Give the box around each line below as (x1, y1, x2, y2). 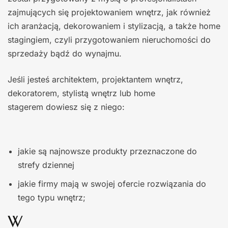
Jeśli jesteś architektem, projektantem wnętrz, (8, 74, 183, 84)
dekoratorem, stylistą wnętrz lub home (8, 88, 155, 98)
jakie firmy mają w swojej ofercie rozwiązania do (18, 178, 206, 189)
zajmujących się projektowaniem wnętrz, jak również (8, 7, 211, 17)
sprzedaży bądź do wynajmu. (8, 48, 124, 59)
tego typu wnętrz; (18, 192, 85, 203)
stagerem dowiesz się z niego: (8, 101, 125, 112)
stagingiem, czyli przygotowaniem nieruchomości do (8, 34, 211, 45)
